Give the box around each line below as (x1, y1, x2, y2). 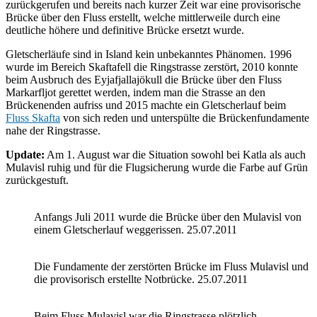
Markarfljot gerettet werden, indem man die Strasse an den (6, 86, 265, 98)
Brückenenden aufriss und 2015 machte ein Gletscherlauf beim (6, 98, 286, 111)
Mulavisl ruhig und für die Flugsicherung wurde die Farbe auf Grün (6, 161, 308, 173)
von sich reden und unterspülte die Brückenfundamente (60, 111, 309, 124)
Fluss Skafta (6, 111, 60, 124)
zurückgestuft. (6, 173, 69, 186)
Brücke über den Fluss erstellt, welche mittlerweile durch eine (6, 11, 280, 23)
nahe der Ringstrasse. (6, 124, 100, 137)
